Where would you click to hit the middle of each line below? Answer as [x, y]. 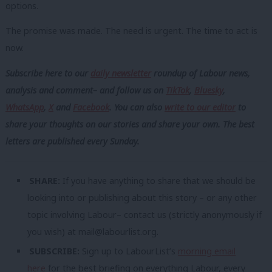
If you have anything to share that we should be [158, 180]
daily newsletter [121, 73]
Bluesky [209, 90]
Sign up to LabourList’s [130, 251]
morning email [207, 251]
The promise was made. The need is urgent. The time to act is [131, 31]
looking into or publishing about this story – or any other [142, 197]
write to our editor [200, 107]
